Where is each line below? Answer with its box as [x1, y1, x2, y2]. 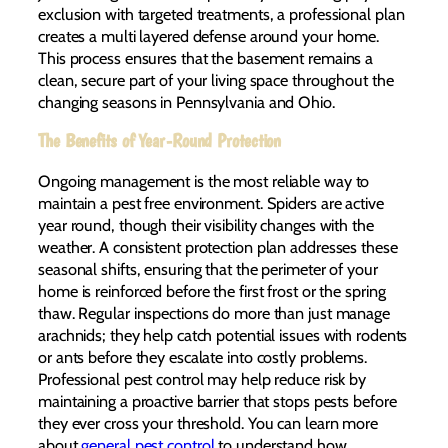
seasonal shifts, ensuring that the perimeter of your [38, 259, 378, 280]
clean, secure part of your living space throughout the [38, 69, 394, 90]
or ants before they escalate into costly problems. [38, 347, 367, 368]
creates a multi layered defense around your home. [38, 25, 380, 46]
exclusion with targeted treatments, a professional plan [38, 3, 405, 24]
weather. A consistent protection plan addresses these [38, 237, 398, 258]
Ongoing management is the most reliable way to [38, 171, 370, 192]
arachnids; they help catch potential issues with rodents [38, 325, 408, 346]
